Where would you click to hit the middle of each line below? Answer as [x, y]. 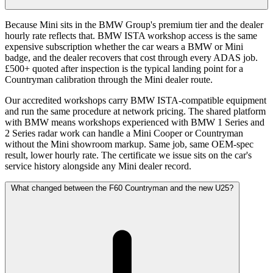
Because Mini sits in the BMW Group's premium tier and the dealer [134, 25]
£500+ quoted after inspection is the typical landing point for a [124, 69]
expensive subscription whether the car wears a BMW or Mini [124, 47]
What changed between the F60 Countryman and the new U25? [122, 188]
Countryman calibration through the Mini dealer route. [109, 80]
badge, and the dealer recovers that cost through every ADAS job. [131, 58]
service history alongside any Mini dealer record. [98, 166]
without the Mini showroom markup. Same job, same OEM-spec [129, 144]
